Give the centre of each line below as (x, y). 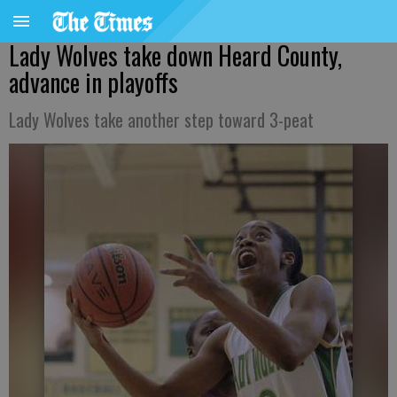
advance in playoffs (93, 82)
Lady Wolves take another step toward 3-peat (161, 120)
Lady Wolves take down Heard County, (175, 55)
